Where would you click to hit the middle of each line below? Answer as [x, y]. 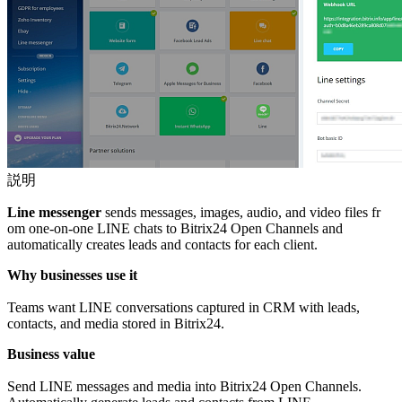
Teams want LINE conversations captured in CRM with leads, [184, 308]
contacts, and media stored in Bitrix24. [116, 324]
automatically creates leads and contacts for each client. [162, 245]
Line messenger [54, 213]
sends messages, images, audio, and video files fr [241, 213]
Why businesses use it [72, 275]
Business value [51, 354]
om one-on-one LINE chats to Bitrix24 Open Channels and [175, 229]
